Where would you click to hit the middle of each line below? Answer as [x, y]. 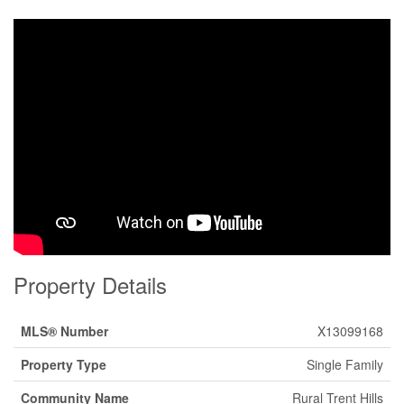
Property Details [90, 285]
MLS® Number [64, 331]
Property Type [64, 364]
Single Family [345, 364]
